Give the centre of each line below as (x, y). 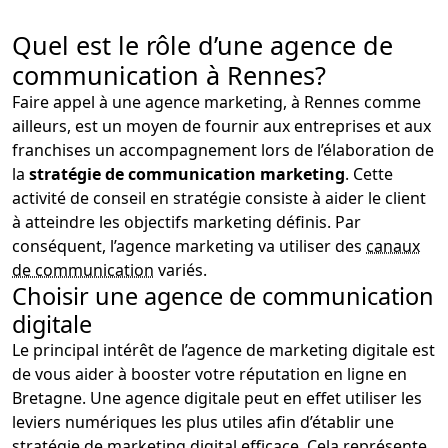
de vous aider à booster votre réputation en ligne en (209, 373)
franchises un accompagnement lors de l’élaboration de (223, 149)
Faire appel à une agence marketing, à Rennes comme (216, 101)
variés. (180, 269)
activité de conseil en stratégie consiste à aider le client (219, 197)
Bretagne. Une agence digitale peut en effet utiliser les (217, 397)
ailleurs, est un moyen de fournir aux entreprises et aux (221, 125)
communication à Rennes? (169, 74)
